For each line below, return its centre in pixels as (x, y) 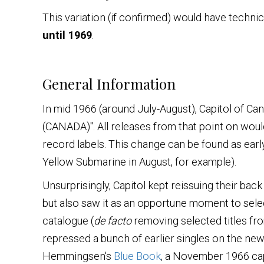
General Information (109, 83)
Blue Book (137, 256)
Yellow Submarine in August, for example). (139, 161)
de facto (113, 220)
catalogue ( (68, 220)
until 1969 (67, 35)
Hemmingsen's (78, 256)
